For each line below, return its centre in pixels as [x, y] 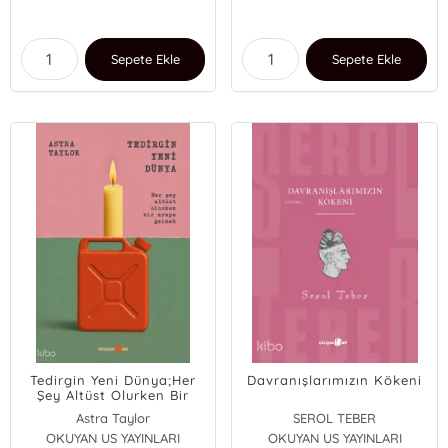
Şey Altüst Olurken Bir [113, 395]
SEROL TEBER [335, 418]
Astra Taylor [113, 418]
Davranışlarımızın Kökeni [335, 380]
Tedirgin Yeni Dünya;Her [113, 380]
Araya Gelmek [113, 410]
